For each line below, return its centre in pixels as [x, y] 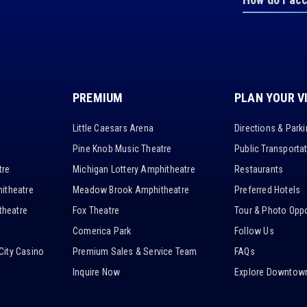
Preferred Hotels [268, 190]
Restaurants [259, 169]
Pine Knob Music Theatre [122, 149]
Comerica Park [102, 231]
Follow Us [254, 231]
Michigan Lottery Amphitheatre [134, 169]
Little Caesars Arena [113, 128]
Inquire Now [97, 272]
